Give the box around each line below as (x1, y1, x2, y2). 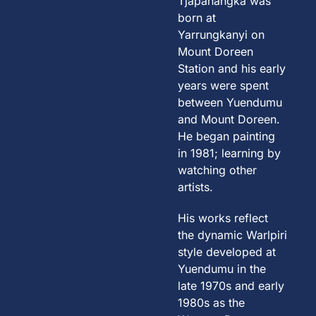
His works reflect (178, 210, 269, 225)
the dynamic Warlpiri (178, 227, 288, 242)
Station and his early (178, 61, 286, 76)
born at (178, 11, 217, 25)
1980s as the (178, 295, 245, 310)
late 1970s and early (178, 278, 285, 293)
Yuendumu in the (178, 261, 267, 276)
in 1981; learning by (178, 146, 281, 161)
